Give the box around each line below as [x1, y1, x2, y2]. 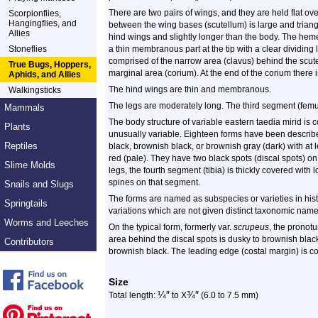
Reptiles [4, 141, 38, 151]
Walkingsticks [9, 85, 61, 95]
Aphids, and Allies [9, 70, 81, 79]
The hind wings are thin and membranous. [109, 84, 271, 94]
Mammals [4, 102, 45, 113]
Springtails [4, 198, 48, 209]
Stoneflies [9, 44, 47, 54]
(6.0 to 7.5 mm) [199, 290, 258, 300]
